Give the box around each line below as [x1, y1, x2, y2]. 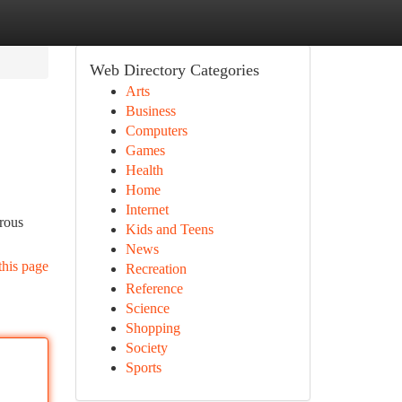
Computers [125, 123, 188, 138]
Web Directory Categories [89, 61, 259, 79]
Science [125, 301, 170, 316]
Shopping [125, 320, 180, 336]
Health [125, 162, 163, 178]
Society [125, 340, 168, 355]
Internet [125, 202, 169, 217]
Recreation [125, 261, 187, 276]
